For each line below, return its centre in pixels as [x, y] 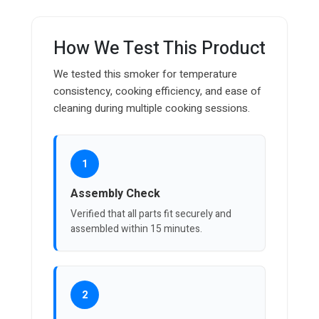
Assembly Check [115, 194]
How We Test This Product [159, 49]
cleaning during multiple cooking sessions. [152, 109]
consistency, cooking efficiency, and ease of [157, 91]
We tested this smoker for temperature [145, 74]
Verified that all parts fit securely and [151, 214]
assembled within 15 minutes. [136, 229]
